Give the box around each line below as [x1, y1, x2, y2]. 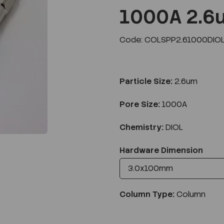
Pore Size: [119, 98, 160, 109]
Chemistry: [119, 121, 163, 132]
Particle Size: [119, 75, 172, 86]
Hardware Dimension [119, 144, 203, 155]
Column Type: [119, 188, 174, 199]
